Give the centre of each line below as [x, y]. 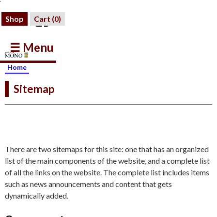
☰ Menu [32, 47]
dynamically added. [37, 195]
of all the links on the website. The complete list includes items [107, 172]
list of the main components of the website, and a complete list [107, 161]
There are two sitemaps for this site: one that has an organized [107, 149]
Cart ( [44, 19]
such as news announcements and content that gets [88, 184]
